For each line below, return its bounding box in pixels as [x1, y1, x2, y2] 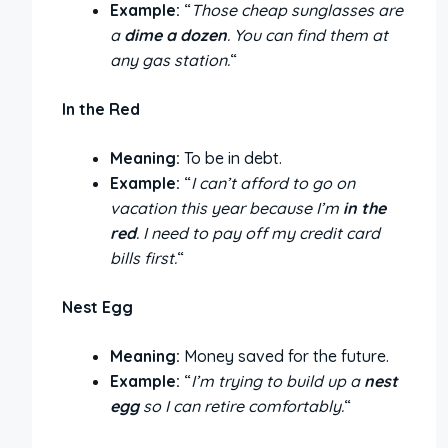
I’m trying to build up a [191, 370, 364, 391]
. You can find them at [227, 24, 388, 45]
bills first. [110, 247, 177, 268]
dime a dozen [124, 24, 227, 45]
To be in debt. [180, 147, 282, 168]
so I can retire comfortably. [139, 395, 344, 416]
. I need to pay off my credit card [136, 222, 380, 243]
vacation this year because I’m [110, 197, 343, 218]
